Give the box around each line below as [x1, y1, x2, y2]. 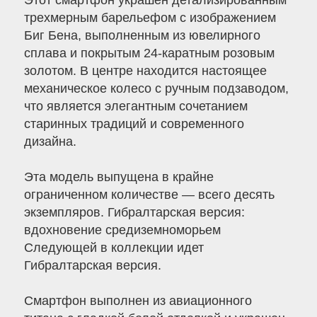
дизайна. [23, 134, 76, 149]
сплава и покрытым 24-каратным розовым [23, 46, 275, 61]
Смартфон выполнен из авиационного [23, 294, 252, 309]
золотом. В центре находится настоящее [23, 64, 267, 79]
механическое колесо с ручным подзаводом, [23, 81, 289, 96]
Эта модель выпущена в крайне [23, 170, 214, 185]
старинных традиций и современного [23, 117, 244, 132]
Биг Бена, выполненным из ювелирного [23, 28, 260, 43]
